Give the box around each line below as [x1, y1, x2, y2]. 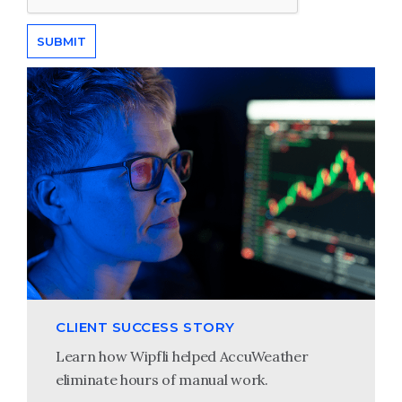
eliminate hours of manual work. [56, 370, 268, 389]
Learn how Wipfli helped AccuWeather [56, 346, 309, 365]
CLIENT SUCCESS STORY [56, 318, 235, 336]
